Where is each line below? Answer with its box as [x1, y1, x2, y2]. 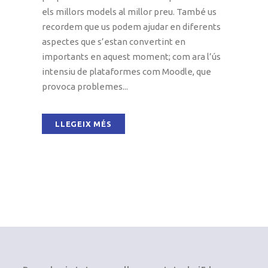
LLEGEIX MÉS [55, 119, 112, 128]
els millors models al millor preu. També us [42, 6, 217, 17]
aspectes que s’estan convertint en [42, 36, 185, 47]
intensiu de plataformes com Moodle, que [42, 66, 211, 77]
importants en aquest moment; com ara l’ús [42, 51, 221, 62]
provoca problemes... [42, 81, 128, 92]
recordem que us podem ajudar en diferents [42, 21, 221, 32]
